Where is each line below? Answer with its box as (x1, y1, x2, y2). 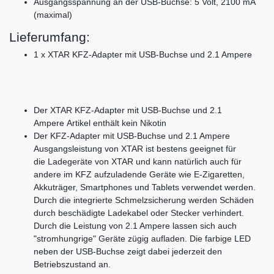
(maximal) (34, 9, 72, 20)
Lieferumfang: (9, 29, 90, 44)
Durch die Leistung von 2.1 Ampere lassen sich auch (34, 220, 237, 231)
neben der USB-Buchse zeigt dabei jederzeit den (34, 246, 222, 256)
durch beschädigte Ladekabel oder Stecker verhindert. (34, 207, 244, 218)
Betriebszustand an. (34, 259, 111, 269)
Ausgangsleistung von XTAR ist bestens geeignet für (34, 143, 236, 154)
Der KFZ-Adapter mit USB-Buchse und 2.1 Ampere (34, 130, 230, 141)
